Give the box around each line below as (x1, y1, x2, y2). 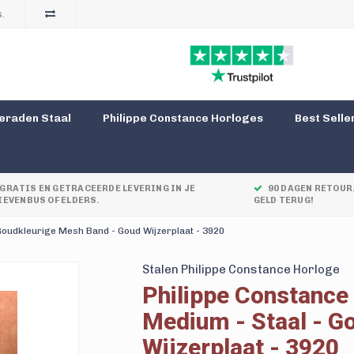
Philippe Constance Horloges (103, 111, 263, 125)
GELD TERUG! (253, 195, 314, 205)
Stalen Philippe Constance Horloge (141, 262, 340, 277)
